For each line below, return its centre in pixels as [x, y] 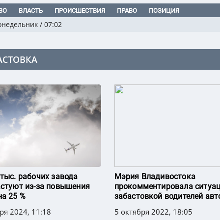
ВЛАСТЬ [31, 11]
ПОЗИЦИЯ [164, 11]
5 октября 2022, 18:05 [153, 212]
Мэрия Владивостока [155, 177]
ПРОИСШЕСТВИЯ [80, 11]
